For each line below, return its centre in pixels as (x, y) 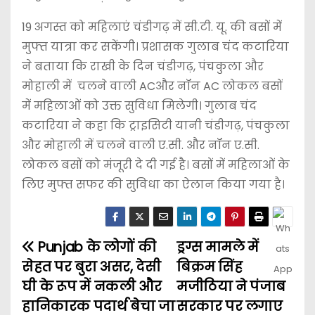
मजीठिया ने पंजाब (231, 287)
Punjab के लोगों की (95, 247)
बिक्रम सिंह (209, 267)
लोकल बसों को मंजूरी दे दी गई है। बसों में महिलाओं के (156, 165)
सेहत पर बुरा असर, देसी (91, 267)
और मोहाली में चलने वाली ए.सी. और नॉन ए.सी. (141, 146)
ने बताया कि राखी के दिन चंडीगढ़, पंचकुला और (143, 67)
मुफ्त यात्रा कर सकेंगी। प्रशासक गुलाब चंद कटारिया (155, 47)
